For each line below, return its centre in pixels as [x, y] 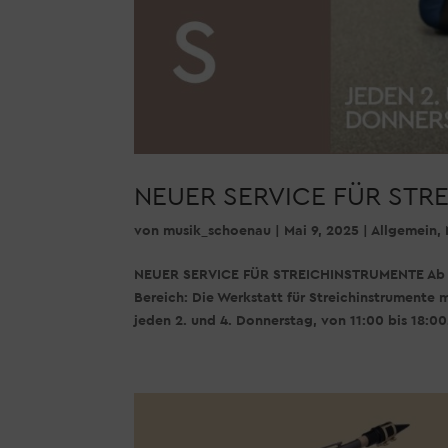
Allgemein [404, 230]
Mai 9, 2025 [322, 230]
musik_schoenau [217, 230]
